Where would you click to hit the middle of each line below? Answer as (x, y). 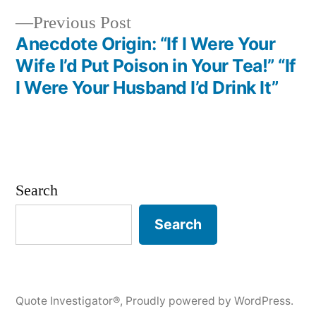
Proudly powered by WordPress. (209, 300)
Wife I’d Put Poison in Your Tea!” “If (156, 66)
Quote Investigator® (68, 300)
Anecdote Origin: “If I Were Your (146, 44)
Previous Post (82, 23)
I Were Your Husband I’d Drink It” (147, 88)
